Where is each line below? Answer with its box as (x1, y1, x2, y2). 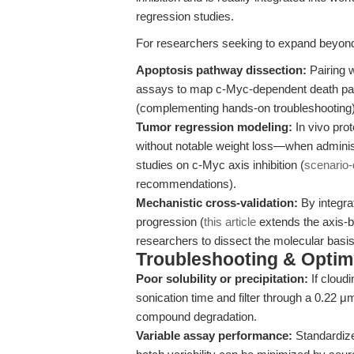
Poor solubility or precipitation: (136, 272, 308, 285)
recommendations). (136, 177, 236, 190)
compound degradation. (136, 310, 257, 323)
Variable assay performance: (136, 329, 292, 342)
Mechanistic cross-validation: (136, 196, 298, 209)
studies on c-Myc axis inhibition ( (136, 158, 304, 171)
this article (204, 215, 256, 228)
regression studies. (136, 9, 234, 23)
